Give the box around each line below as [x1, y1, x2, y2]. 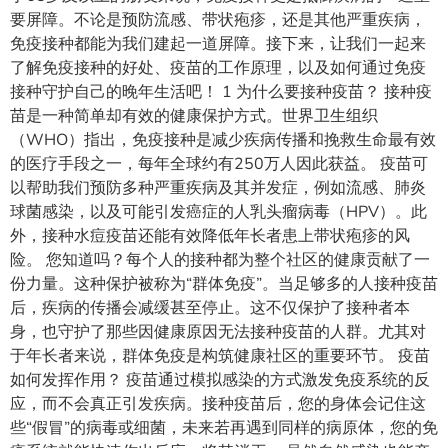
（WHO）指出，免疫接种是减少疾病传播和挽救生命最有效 [10, 128, 436, 151]
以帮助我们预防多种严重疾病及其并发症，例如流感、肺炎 [10, 176, 426, 199]
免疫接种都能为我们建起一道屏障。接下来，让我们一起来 [10, 32, 426, 55]
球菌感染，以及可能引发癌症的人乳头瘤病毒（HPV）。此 [10, 200, 427, 223]
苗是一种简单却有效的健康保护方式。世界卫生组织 [10, 104, 378, 127]
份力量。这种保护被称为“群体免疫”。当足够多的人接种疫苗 [10, 272, 438, 295]
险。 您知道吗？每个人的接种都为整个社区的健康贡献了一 [10, 248, 430, 271]
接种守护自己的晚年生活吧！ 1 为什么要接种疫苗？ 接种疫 [10, 80, 432, 103]
